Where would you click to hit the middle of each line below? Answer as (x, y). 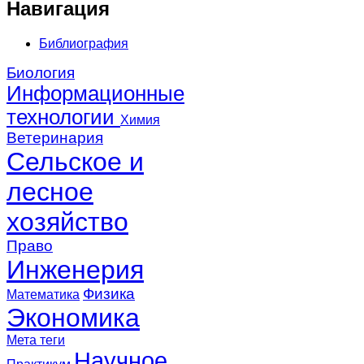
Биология (41, 72)
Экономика (73, 317)
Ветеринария (55, 137)
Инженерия (75, 269)
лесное (50, 191)
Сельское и (75, 161)
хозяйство (67, 221)
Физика (109, 293)
